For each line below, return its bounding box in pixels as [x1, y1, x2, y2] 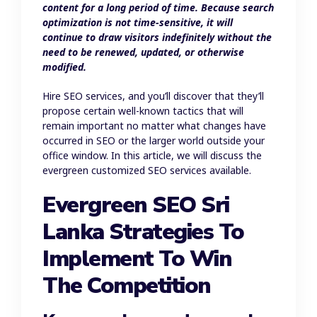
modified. [42, 60, 86, 74]
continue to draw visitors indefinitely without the [42, 30, 272, 45]
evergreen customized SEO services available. [42, 163, 251, 178]
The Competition [42, 270, 211, 301]
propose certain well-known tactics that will [42, 104, 243, 118]
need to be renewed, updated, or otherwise [42, 45, 244, 59]
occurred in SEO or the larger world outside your [42, 134, 265, 148]
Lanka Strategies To [42, 217, 244, 248]
